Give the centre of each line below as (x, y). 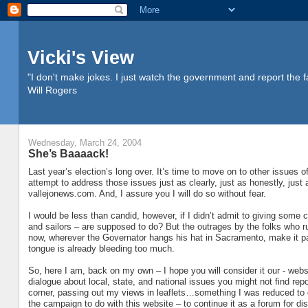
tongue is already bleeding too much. (101, 248)
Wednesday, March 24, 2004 (85, 143)
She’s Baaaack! (68, 154)
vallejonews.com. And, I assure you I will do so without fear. (147, 193)
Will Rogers (52, 90)
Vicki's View (80, 57)
